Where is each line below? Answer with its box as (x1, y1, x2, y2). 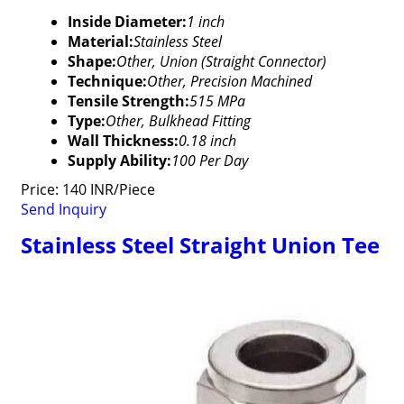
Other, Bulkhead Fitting (105, 111, 251, 131)
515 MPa (188, 91, 245, 111)
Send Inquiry (20, 199, 106, 219)
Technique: (67, 71, 147, 91)
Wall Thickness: (67, 131, 179, 151)
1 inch (186, 12, 225, 32)
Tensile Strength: (67, 91, 189, 111)
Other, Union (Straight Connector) (115, 51, 326, 71)
